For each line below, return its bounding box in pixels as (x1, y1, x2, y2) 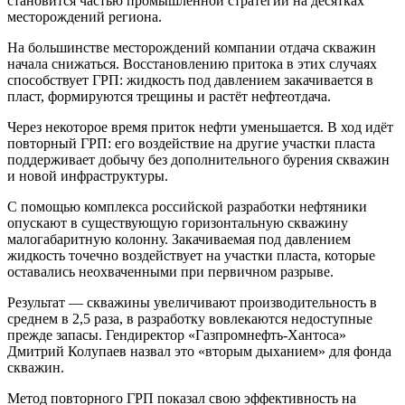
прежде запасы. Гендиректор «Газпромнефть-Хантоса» (7, 326, 346, 343)
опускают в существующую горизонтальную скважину (7, 214, 348, 231)
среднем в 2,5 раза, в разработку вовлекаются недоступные (7, 310, 372, 326)
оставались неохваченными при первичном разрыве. (7, 263, 334, 279)
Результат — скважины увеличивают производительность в (7, 294, 377, 310)
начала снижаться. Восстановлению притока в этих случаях (7, 55, 377, 71)
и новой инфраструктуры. (7, 167, 168, 184)
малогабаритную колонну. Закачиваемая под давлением (7, 231, 351, 247)
